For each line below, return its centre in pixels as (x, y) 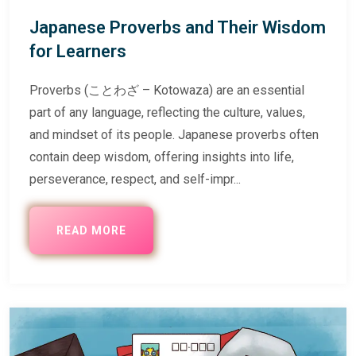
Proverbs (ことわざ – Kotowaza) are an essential (167, 91)
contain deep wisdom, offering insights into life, (162, 157)
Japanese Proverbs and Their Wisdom (178, 28)
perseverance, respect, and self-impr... (135, 180)
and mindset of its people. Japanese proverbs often (174, 135)
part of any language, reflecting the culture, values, (167, 113)
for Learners (78, 52)
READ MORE (91, 231)
